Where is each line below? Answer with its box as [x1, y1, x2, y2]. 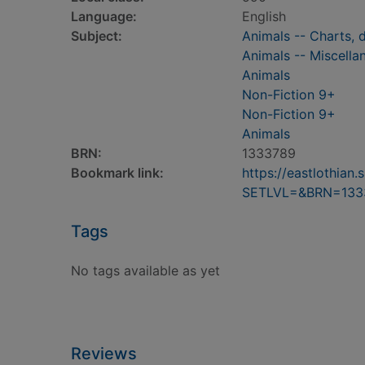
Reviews [71, 344, 137, 363]
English [242, 8, 286, 24]
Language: [71, 8, 137, 24]
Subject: [71, 28, 122, 44]
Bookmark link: [71, 165, 164, 181]
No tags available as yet [71, 262, 220, 279]
